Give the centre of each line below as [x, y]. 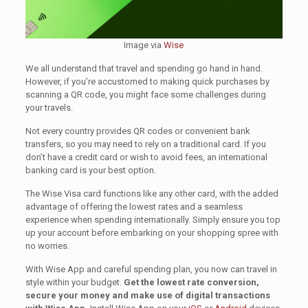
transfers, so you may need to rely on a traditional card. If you [145, 144]
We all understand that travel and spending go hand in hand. [144, 68]
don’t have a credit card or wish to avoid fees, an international [146, 157]
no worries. [47, 245]
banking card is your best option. [90, 170]
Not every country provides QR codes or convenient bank [137, 131]
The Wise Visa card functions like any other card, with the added [152, 193]
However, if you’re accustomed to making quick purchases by [147, 81]
